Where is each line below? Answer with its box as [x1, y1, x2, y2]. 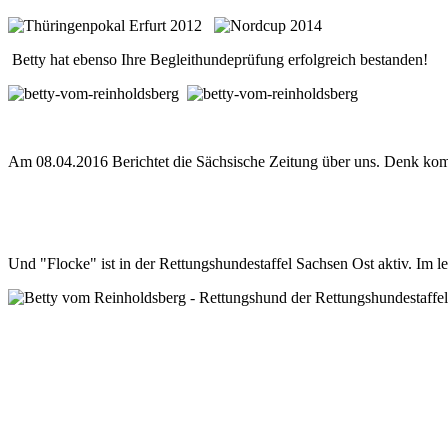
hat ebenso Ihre [50, 50, 146, 68]
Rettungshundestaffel [159, 254, 292, 272]
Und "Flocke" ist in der [8, 254, 159, 272]
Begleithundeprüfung [150, 50, 284, 68]
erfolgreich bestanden [288, 50, 423, 68]
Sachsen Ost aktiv [296, 254, 408, 272]
